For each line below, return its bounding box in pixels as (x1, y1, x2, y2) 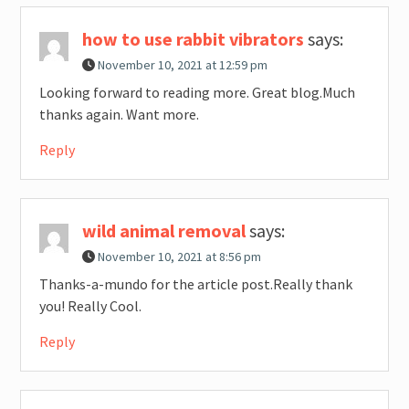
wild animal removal (81, 219, 246, 243)
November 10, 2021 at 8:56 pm (97, 248, 261, 266)
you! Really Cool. (38, 297, 142, 316)
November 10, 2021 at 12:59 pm (97, 57, 267, 74)
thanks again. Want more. (38, 105, 199, 124)
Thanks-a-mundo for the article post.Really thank (38, 275, 352, 294)
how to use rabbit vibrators (81, 27, 304, 51)
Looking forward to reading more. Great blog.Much (38, 83, 355, 102)
